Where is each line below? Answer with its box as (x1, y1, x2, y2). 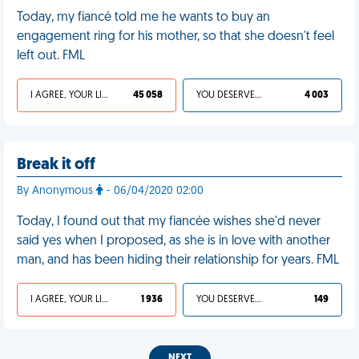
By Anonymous (17, 185, 96, 197)
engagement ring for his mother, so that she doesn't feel (17, 30, 334, 43)
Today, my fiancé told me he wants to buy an (17, 11, 270, 24)
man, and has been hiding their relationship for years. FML (17, 254, 339, 267)
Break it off (17, 157, 95, 173)
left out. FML (17, 50, 85, 63)
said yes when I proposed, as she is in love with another (17, 235, 330, 248)
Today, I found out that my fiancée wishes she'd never (17, 216, 321, 228)
